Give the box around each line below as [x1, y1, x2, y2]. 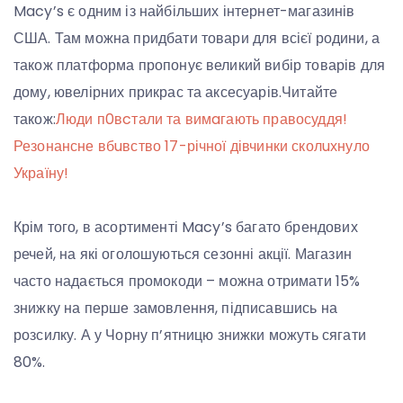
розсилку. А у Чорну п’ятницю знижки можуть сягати [13, 325, 366, 346]
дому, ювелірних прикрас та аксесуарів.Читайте [13, 82, 338, 103]
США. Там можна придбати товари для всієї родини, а [13, 28, 381, 49]
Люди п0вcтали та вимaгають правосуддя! [55, 109, 348, 130]
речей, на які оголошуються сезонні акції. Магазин [13, 244, 352, 265]
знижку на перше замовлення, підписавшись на [13, 298, 337, 319]
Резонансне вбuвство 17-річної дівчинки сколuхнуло [13, 136, 370, 157]
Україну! [13, 163, 69, 184]
